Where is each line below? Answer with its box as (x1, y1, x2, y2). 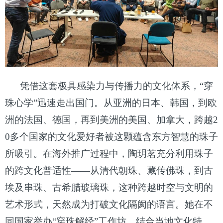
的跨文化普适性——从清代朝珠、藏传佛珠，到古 (5, 165, 213, 176)
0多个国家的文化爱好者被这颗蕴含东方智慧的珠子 (5, 131, 218, 142)
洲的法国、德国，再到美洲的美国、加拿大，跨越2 (5, 114, 218, 125)
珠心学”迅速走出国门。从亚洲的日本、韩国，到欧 (5, 97, 217, 108)
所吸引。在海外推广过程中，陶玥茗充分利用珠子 (5, 148, 213, 159)
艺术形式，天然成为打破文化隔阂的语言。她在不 (5, 199, 213, 210)
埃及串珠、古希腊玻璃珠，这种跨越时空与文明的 (5, 182, 213, 193)
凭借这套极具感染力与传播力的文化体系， (20, 80, 200, 91)
